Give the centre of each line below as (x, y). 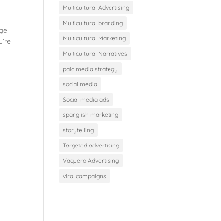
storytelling (78, 130)
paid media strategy (91, 69)
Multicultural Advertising (96, 7)
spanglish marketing (91, 114)
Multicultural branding (93, 23)
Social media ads (86, 99)
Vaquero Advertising (91, 160)
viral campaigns (85, 176)
